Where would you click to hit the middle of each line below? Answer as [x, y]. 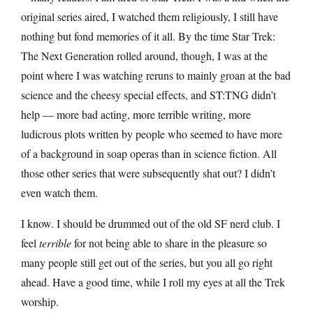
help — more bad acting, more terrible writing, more [136, 114]
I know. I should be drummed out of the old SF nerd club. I [151, 223]
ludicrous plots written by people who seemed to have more [152, 133]
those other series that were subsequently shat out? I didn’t [148, 173]
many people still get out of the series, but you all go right [147, 262]
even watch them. [59, 192]
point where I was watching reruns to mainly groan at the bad [156, 75]
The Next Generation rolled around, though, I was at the [144, 55]
